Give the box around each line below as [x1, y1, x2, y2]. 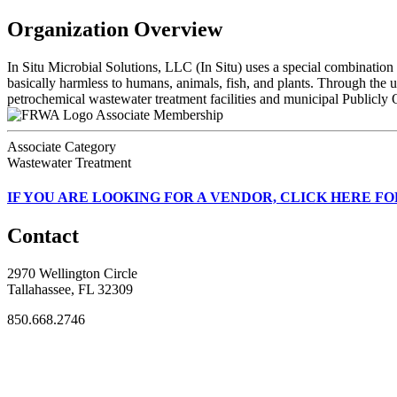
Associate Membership [96, 106, 223, 122]
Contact [7, 224, 79, 248]
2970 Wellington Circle [7, 266, 137, 282]
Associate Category [7, 138, 116, 154]
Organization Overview [7, 17, 222, 41]
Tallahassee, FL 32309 [7, 282, 133, 298]
